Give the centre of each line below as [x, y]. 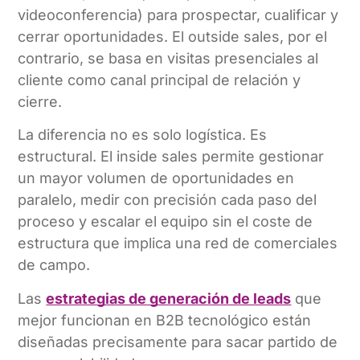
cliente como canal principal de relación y [160, 80]
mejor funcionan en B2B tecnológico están [165, 320]
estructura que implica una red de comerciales [178, 243]
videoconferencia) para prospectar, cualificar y [178, 14]
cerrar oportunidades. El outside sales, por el [173, 36]
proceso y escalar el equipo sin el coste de [166, 222]
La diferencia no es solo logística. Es [143, 135]
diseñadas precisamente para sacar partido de [178, 342]
